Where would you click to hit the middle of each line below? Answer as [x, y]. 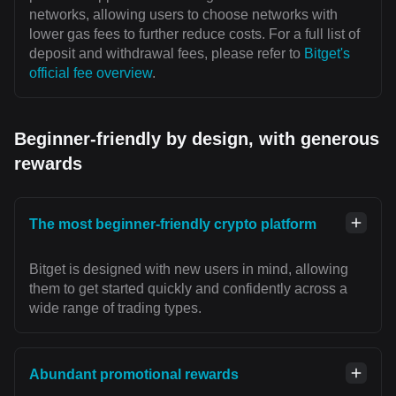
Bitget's [327, 53]
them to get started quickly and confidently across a [188, 289]
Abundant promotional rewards [134, 374]
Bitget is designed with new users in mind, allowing [189, 269]
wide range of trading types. [115, 308]
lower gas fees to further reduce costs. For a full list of [194, 34]
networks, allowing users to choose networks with [183, 15]
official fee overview [91, 73]
